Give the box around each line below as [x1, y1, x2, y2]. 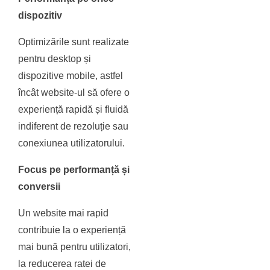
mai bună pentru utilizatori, [18, 242, 131, 253]
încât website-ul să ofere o [18, 87, 130, 98]
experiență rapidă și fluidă [18, 104, 129, 115]
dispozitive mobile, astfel [18, 71, 124, 81]
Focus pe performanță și [18, 165, 130, 175]
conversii [18, 181, 61, 192]
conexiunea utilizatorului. [18, 138, 125, 149]
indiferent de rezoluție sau [18, 121, 129, 132]
